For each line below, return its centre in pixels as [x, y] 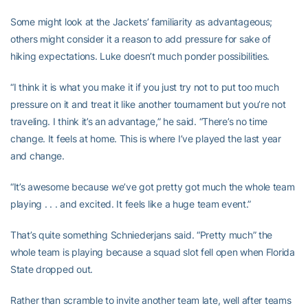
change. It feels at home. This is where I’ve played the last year [146, 139]
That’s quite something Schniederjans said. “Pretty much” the [142, 235]
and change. [37, 156]
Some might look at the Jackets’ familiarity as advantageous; [142, 22]
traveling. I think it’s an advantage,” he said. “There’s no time [139, 121]
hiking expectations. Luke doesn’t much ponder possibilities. [140, 56]
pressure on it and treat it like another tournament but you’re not [148, 104]
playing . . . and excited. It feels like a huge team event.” [131, 204]
